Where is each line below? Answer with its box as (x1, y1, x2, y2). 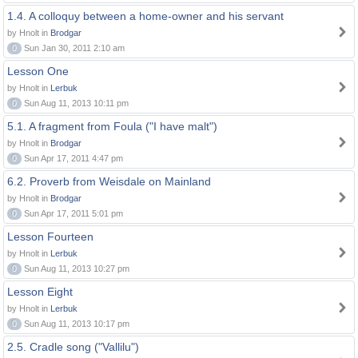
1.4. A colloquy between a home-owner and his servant (7, 10, 284, 22)
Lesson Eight (7, 285, 73, 298)
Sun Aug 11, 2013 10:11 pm (22, 98, 129, 108)
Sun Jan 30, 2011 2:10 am (22, 43, 125, 53)
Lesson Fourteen (7, 230, 93, 243)
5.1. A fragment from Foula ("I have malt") (7, 120, 217, 133)
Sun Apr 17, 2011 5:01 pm (22, 209, 123, 218)
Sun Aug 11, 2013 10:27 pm (22, 264, 129, 273)
